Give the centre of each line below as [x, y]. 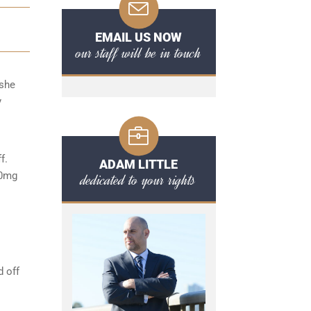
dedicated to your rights [138, 180]
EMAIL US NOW [138, 37]
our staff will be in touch [138, 53]
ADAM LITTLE [138, 164]
